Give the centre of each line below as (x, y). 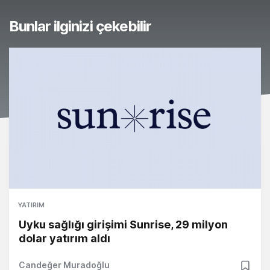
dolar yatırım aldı (64, 239)
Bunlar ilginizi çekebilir (80, 27)
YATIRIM (31, 205)
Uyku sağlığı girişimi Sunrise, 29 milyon (123, 225)
